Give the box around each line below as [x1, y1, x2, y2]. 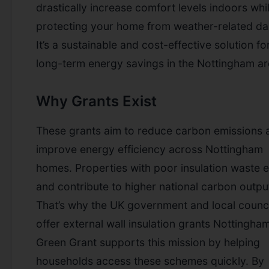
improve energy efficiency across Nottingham [36, 142, 263, 156]
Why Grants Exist [36, 92, 157, 110]
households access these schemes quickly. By [36, 254, 264, 267]
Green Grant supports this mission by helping [36, 235, 260, 249]
